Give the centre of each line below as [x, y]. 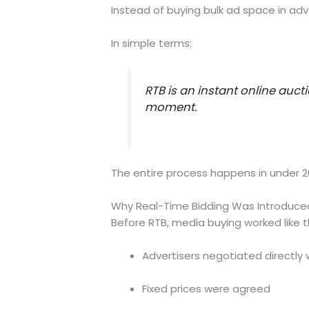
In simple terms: [151, 43]
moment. [171, 107]
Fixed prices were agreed [206, 288]
